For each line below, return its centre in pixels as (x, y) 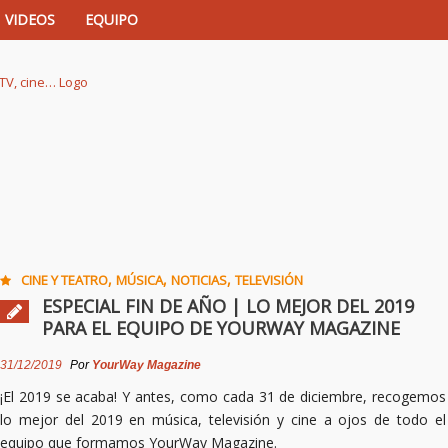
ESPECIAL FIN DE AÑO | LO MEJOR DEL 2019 (228, 306)
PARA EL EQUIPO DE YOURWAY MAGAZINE (221, 328)
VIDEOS (30, 19)
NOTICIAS (199, 280)
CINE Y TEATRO (64, 280)
